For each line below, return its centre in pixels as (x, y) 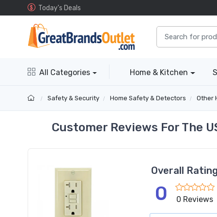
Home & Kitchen (159, 73)
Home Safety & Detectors (148, 98)
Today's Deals (60, 8)
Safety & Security (74, 98)
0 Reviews (195, 200)
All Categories (65, 73)
